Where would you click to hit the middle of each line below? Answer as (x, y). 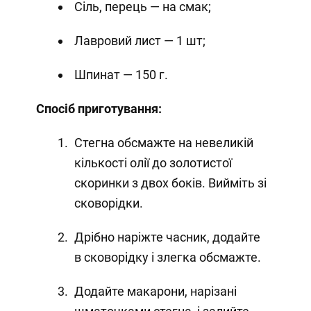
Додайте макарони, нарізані (155, 292)
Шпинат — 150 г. (121, 75)
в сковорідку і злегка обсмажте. (167, 258)
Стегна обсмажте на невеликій (163, 143)
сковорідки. (108, 203)
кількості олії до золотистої (153, 163)
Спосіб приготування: (99, 109)
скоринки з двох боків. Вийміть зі (170, 183)
